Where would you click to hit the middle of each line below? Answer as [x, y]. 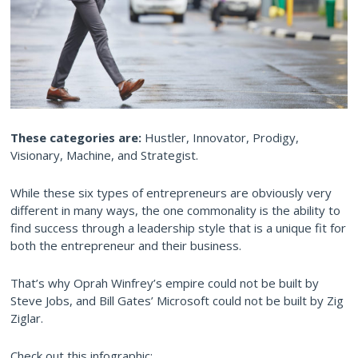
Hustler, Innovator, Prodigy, [220, 138]
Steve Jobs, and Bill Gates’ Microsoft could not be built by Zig [177, 301]
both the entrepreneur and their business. [126, 246]
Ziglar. [27, 318]
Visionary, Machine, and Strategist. [104, 155]
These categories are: [76, 138]
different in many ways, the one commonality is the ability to [175, 211]
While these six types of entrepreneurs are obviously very [171, 193]
